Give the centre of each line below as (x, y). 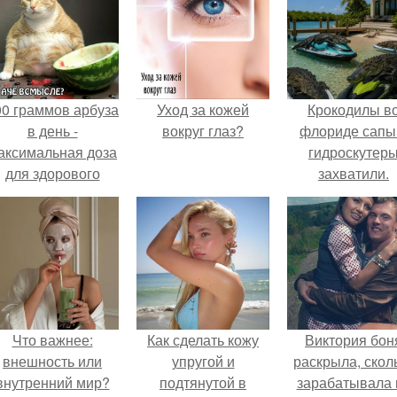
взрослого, (52, 194)
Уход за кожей (203, 109)
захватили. (354, 173)
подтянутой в (203, 382)
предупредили (52, 215)
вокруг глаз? (203, 130)
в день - (52, 130)
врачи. (52, 237)
